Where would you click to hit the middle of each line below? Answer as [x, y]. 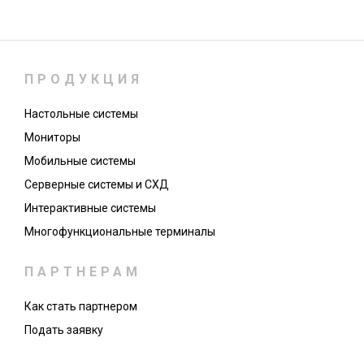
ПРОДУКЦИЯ [83, 79]
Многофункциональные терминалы [119, 232]
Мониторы [52, 137]
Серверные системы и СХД [96, 184]
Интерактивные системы [90, 208]
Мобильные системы [80, 161]
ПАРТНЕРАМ [82, 272]
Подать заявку [63, 330]
